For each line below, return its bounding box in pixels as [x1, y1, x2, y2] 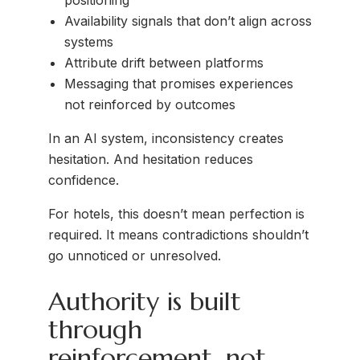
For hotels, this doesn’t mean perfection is [48, 206, 305, 223]
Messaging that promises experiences [64, 76, 293, 92]
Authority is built [48, 284, 241, 317]
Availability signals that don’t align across [64, 13, 312, 30]
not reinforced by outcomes [64, 96, 235, 113]
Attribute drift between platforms [64, 55, 264, 72]
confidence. [48, 172, 119, 189]
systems [64, 34, 113, 51]
